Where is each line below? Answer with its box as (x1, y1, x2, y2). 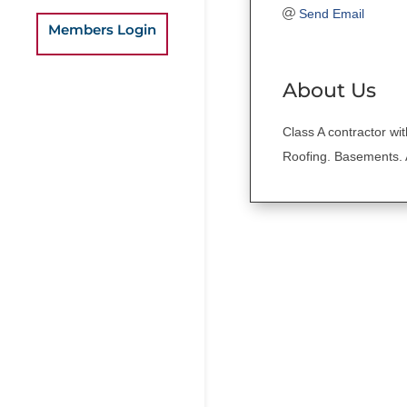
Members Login (48, 20, 156, 38)
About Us (283, 77, 376, 103)
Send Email (298, 5, 364, 21)
